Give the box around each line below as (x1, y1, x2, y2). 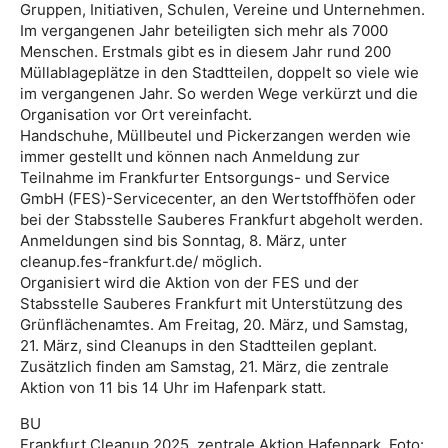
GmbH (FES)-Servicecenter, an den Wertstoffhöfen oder (20, 189, 416, 209)
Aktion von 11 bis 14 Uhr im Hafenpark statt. (20, 378, 326, 398)
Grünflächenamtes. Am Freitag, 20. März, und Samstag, (20, 315, 408, 335)
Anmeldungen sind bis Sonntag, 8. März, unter (20, 231, 347, 251)
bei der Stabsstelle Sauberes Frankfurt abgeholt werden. (20, 210, 423, 230)
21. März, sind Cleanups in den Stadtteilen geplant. (20, 336, 377, 356)
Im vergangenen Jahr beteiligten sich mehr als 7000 (20, 21, 388, 41)
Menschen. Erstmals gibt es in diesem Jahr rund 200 (20, 42, 391, 62)
